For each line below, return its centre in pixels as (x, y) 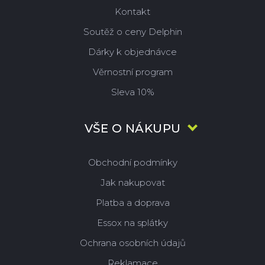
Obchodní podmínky (132, 162)
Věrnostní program (132, 72)
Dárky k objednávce (132, 52)
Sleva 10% (132, 92)
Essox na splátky (132, 223)
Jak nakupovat (132, 182)
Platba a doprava (132, 203)
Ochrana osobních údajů (132, 243)
